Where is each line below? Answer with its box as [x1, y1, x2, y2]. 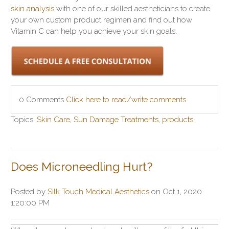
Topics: [11, 115, 37, 125]
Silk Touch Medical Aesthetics [48, 187, 149, 197]
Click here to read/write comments [66, 95, 186, 105]
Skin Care [37, 115, 70, 125]
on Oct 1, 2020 [149, 187, 202, 197]
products [162, 115, 193, 125]
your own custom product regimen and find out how [11, 15, 192, 25]
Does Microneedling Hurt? [11, 160, 152, 174]
